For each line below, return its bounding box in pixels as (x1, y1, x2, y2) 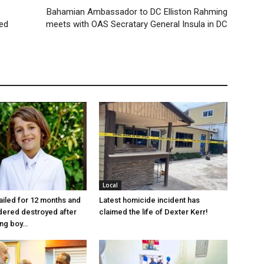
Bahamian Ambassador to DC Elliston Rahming (47, 6, 227, 17)
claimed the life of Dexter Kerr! (99, 207, 208, 216)
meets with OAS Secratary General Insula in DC (46, 18, 227, 29)
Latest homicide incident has (99, 195, 200, 204)
